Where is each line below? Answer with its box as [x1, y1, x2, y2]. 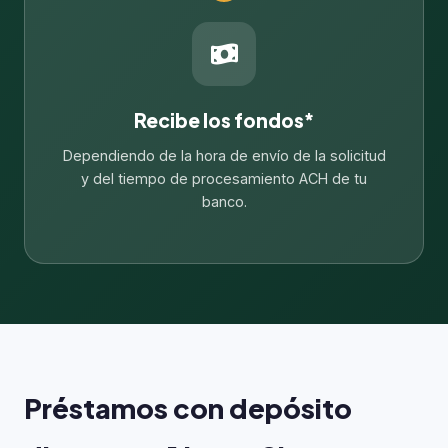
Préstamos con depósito [24, 391, 352, 425]
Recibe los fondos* [134, 108, 314, 132]
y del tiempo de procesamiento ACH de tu [81, 170, 367, 187]
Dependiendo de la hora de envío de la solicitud [62, 147, 386, 164]
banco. [201, 193, 247, 210]
